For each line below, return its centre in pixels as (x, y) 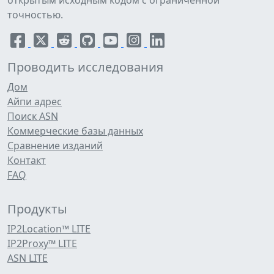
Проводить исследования (85, 67)
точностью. (35, 15)
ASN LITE (28, 258)
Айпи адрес (35, 102)
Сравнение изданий (55, 146)
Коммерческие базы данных (75, 131)
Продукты (37, 209)
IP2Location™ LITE (49, 229)
